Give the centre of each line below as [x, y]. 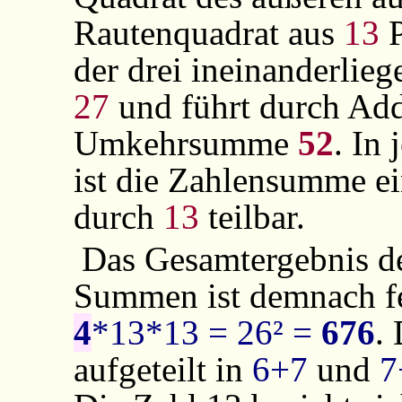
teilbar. [252, 216]
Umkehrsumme [185, 143]
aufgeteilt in [162, 370]
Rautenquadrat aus [208, 32]
